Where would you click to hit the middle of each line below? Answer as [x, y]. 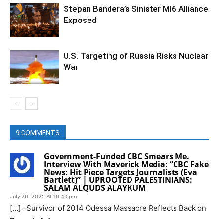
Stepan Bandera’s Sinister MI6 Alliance [136, 9]
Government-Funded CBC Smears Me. [117, 156]
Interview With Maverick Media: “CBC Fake [126, 164]
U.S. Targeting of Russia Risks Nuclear [136, 55]
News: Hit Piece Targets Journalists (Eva [120, 172]
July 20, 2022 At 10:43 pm [44, 196]
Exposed [80, 20]
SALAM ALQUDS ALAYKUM [95, 187]
